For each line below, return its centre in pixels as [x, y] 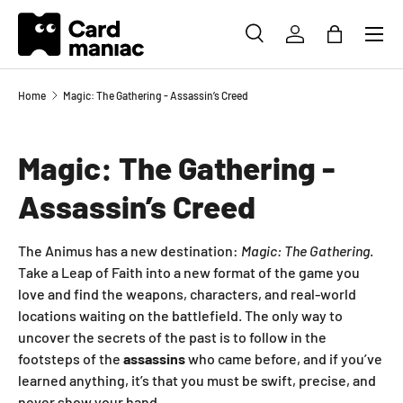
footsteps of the [71, 359]
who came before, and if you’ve [284, 359]
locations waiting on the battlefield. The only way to [180, 316]
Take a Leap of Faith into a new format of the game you [189, 273]
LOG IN [315, 43]
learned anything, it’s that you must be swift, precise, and [197, 381]
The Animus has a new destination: [130, 251]
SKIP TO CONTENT [92, 32]
